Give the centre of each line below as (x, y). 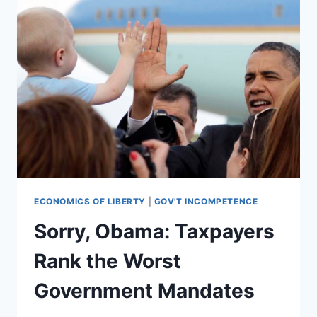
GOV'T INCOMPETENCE (206, 201)
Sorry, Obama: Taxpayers (154, 231)
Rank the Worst (108, 261)
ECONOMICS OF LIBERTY (90, 201)
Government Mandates (144, 290)
